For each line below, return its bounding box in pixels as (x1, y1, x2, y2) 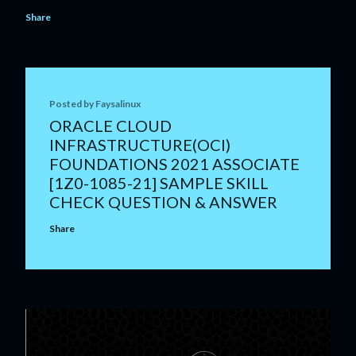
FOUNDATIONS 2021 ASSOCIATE (49, 154, 300, 174)
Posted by (49, 98, 95, 110)
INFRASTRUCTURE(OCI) (49, 135, 230, 155)
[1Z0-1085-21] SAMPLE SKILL (49, 173, 269, 193)
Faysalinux (95, 98, 141, 110)
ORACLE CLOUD (49, 116, 172, 136)
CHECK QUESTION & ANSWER (49, 192, 277, 212)
